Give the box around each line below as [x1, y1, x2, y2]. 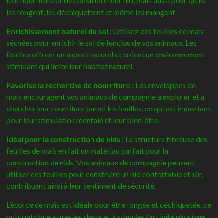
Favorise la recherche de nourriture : [6, 80, 134, 90]
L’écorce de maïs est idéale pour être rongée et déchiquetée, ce [6, 200, 212, 209]
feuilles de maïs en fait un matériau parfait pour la [6, 145, 169, 155]
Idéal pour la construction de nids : [6, 134, 124, 144]
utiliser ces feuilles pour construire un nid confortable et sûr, [6, 169, 203, 179]
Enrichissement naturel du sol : [6, 26, 112, 36]
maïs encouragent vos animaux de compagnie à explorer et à [6, 91, 205, 101]
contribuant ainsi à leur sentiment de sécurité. [6, 181, 156, 190]
